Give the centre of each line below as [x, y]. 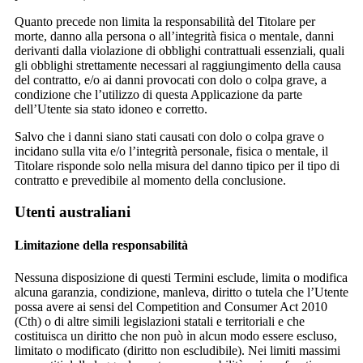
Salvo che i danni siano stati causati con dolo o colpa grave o [169, 137]
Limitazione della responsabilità [101, 246]
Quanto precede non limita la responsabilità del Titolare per [165, 22]
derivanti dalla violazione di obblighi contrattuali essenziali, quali [179, 51]
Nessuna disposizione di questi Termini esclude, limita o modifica [181, 277]
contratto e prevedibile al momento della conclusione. [150, 181]
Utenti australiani [73, 212]
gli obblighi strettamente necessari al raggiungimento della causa [178, 66]
